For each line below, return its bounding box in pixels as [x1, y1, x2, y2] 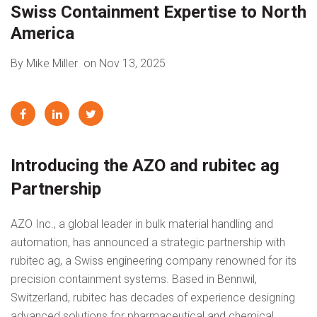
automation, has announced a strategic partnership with [11, 236, 285, 250]
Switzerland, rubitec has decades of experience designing [11, 291, 295, 305]
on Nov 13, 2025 [81, 57, 166, 71]
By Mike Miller [11, 57, 81, 71]
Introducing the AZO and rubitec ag [11, 156, 279, 176]
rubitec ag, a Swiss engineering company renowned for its [11, 254, 296, 268]
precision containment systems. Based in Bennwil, [11, 272, 257, 287]
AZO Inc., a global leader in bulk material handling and [11, 217, 273, 231]
